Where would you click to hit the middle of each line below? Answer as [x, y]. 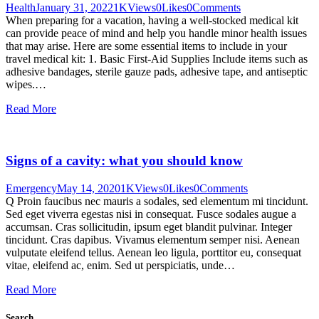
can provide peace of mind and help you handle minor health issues [156, 33]
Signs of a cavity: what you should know [124, 161]
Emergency [31, 188]
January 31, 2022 [74, 8]
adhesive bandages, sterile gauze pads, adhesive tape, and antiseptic [157, 72]
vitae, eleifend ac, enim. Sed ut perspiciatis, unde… [120, 265]
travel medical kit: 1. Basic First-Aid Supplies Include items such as [157, 59]
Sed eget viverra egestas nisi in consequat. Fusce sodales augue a [151, 214]
